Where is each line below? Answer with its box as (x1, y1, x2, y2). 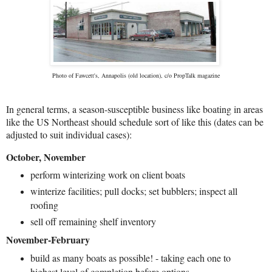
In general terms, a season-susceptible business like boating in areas (6, 102, 263, 115)
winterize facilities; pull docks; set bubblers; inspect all (30, 185, 237, 198)
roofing (30, 199, 58, 212)
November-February (6, 233, 90, 247)
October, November (6, 149, 86, 164)
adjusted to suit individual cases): (6, 127, 132, 141)
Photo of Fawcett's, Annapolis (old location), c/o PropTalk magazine (52, 70, 220, 80)
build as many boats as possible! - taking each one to (30, 251, 231, 265)
